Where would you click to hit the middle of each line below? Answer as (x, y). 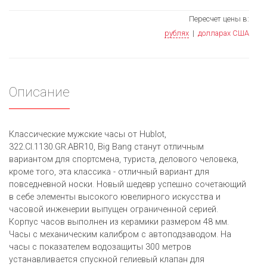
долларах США (223, 33)
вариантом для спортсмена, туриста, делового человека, (124, 160)
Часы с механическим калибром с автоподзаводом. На (120, 235)
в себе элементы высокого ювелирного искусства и (115, 197)
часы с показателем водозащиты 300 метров (100, 247)
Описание (39, 92)
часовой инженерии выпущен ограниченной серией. (114, 210)
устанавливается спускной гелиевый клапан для (107, 260)
